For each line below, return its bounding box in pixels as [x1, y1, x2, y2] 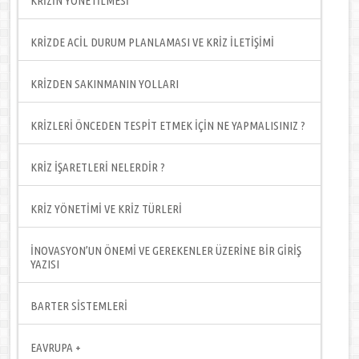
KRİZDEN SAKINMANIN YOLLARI [30, 77, 179, 91]
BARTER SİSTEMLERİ [30, 299, 128, 313]
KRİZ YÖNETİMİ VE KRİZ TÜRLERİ [30, 202, 183, 216]
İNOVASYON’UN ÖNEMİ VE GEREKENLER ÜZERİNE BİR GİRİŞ [30, 244, 302, 257]
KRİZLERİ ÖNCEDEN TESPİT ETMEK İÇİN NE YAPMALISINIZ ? [30, 119, 306, 132]
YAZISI [30, 257, 60, 271]
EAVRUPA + [30, 341, 82, 354]
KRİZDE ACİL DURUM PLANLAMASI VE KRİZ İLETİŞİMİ [30, 35, 275, 49]
